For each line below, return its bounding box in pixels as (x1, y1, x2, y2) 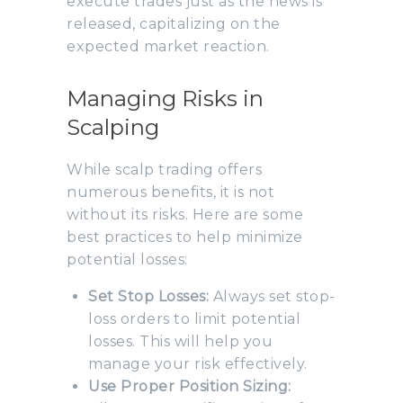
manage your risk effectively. (88, 354, 308, 372)
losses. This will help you (88, 332, 273, 350)
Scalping (67, 113, 159, 140)
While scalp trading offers (67, 160, 262, 178)
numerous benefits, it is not (67, 183, 274, 201)
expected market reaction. (67, 37, 270, 55)
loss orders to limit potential (88, 309, 300, 327)
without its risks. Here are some (67, 205, 303, 223)
